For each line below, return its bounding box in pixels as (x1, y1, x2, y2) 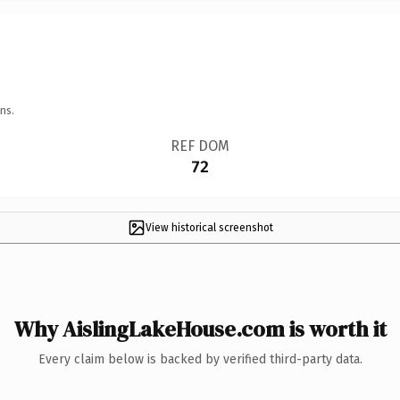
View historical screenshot (145, 221, 273, 234)
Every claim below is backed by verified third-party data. (37, 351, 362, 367)
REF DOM (170, 137, 229, 154)
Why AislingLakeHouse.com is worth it (13, 313, 387, 344)
